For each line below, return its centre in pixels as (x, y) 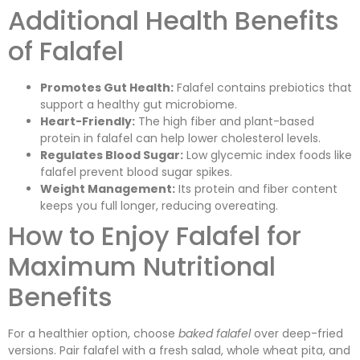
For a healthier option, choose (93, 333)
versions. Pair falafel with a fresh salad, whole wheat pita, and (179, 350)
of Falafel (66, 51)
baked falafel (215, 333)
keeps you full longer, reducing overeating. (159, 205)
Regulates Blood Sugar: (112, 155)
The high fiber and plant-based (225, 121)
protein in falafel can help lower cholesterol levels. (180, 138)
